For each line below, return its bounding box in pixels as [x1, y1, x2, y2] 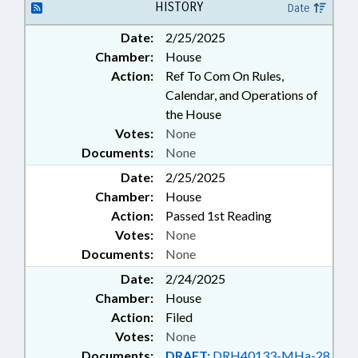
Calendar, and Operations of [165, 87, 318, 102]
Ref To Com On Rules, [165, 68, 284, 83]
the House [165, 106, 221, 121]
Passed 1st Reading [165, 208, 272, 223]
